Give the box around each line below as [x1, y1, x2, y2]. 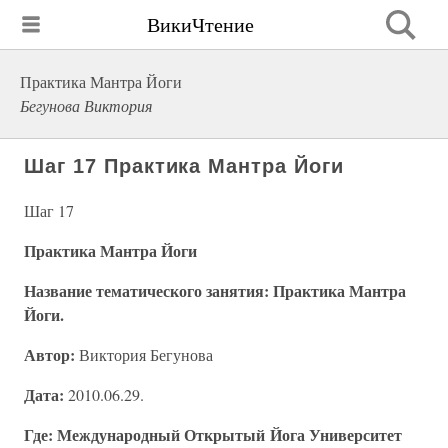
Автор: [24, 343, 75, 366]
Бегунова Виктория [20, 95, 152, 116]
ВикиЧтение [147, 10, 254, 38]
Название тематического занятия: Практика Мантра [24, 279, 406, 302]
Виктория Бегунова [75, 344, 213, 365]
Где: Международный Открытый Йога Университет [24, 423, 402, 446]
